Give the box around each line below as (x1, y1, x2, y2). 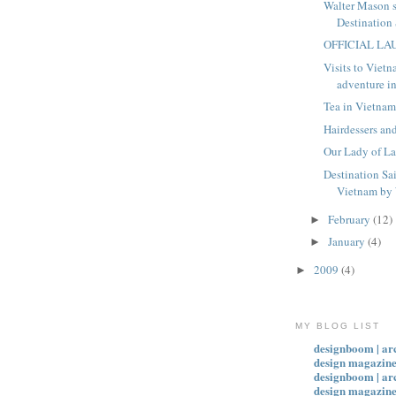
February (327, 210, 373, 227)
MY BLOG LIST (295, 320, 381, 331)
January (327, 233, 368, 250)
